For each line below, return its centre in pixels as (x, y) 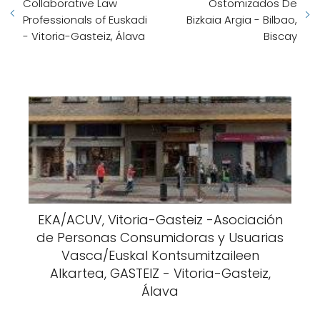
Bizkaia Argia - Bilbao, (242, 20)
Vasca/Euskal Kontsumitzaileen (160, 255)
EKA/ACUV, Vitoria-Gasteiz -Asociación (160, 220)
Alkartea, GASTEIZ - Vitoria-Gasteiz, (160, 273)
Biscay (280, 36)
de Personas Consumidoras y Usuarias (160, 237)
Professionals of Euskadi (85, 20)
